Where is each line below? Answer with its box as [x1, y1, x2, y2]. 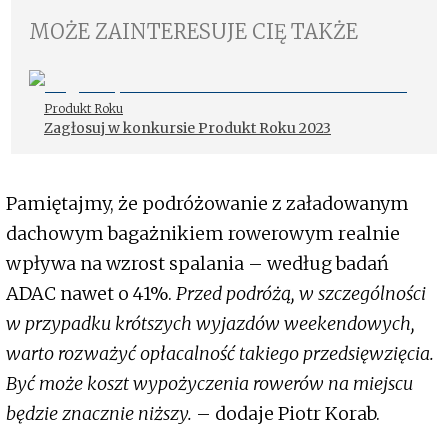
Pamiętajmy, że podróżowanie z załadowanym [6, 191, 409, 215]
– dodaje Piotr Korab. [192, 401, 380, 425]
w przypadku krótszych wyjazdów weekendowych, [6, 311, 415, 335]
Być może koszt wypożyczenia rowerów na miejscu [6, 371, 413, 395]
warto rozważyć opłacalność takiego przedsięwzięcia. [6, 341, 434, 365]
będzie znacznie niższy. [6, 401, 192, 425]
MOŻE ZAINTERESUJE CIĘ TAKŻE [29, 18, 358, 44]
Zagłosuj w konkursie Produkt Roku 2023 [44, 118, 331, 137]
